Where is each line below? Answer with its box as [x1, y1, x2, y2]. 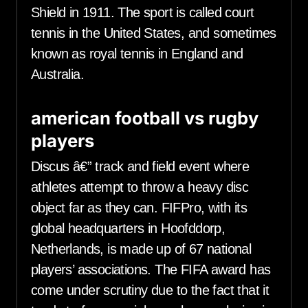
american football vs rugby [31, 107, 258, 129]
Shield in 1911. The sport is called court [31, 4, 254, 20]
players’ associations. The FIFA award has [31, 262, 271, 278]
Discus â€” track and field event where [31, 159, 250, 175]
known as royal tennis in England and [31, 45, 243, 61]
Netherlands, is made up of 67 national [31, 241, 252, 257]
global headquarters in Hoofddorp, [31, 221, 225, 236]
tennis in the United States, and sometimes [31, 25, 276, 41]
